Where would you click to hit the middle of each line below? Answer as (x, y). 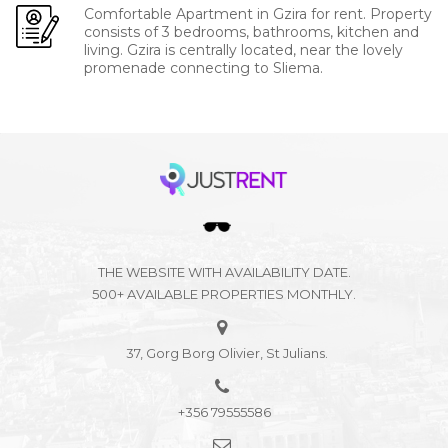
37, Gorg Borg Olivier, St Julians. (224, 353)
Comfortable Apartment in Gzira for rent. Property (258, 14)
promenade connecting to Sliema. (204, 68)
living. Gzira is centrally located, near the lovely (244, 50)
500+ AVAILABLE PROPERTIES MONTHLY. (224, 294)
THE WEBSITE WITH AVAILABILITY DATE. (224, 272)
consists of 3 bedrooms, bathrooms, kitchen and (252, 32)
